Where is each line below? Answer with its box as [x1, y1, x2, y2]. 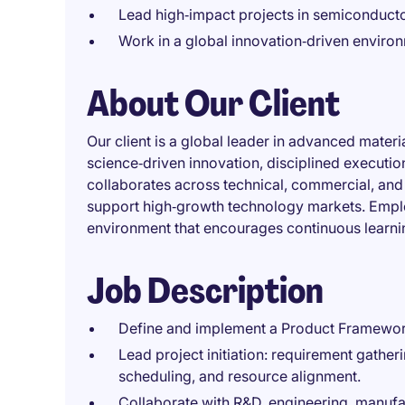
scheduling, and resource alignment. [118, 367, 361, 385]
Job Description [87, 267, 324, 314]
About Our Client [87, 80, 340, 127]
